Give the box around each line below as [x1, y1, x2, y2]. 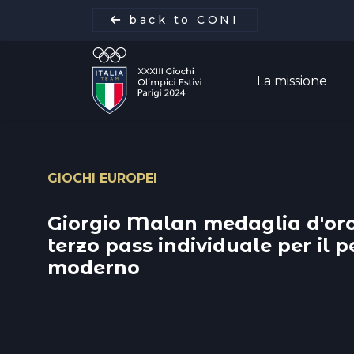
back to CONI [122, 13, 239, 27]
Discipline [81, 265, 189, 292]
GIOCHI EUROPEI [47, 171, 157, 186]
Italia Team [81, 219, 209, 246]
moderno [47, 256, 140, 279]
